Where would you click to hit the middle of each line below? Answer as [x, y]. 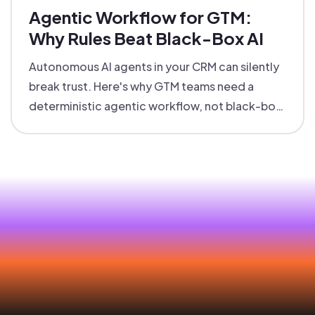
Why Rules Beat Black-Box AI [146, 38]
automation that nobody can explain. [128, 126]
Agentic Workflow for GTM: [140, 17]
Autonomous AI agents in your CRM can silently [154, 67]
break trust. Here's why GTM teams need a [141, 86]
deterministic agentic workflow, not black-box [155, 106]
